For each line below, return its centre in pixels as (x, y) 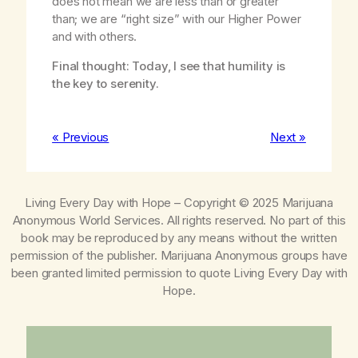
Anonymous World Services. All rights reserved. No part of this (179, 220)
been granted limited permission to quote (122, 272)
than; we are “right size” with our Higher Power (177, 19)
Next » (288, 137)
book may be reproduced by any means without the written (179, 237)
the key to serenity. (105, 84)
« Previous (81, 137)
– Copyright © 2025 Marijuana (253, 202)
